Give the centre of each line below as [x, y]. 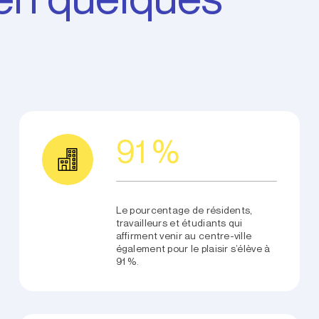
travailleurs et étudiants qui [179, 223]
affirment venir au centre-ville [184, 236]
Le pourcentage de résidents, [184, 210]
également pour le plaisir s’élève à [193, 249]
